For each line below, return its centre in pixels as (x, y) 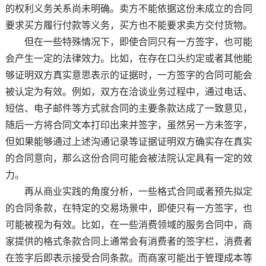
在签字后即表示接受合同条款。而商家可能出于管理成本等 (129, 258)
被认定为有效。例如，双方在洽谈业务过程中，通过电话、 (129, 92)
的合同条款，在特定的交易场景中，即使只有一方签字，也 (129, 208)
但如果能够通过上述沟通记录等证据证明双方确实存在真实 (129, 142)
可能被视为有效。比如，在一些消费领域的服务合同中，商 (129, 225)
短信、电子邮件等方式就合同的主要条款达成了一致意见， (129, 109)
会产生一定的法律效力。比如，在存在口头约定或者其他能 (129, 59)
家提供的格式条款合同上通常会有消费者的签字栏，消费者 (129, 242)
